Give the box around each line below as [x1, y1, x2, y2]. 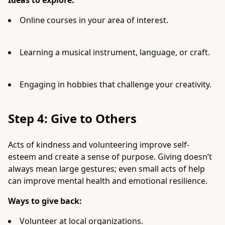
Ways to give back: [8, 195, 82, 206]
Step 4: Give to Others [8, 110, 137, 127]
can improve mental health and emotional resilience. [8, 175, 207, 186]
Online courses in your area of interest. [20, 15, 168, 26]
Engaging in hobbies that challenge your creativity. [20, 79, 211, 90]
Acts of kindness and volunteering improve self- [8, 139, 189, 150]
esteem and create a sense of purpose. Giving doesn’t [8, 151, 212, 162]
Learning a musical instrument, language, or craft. [20, 47, 210, 58]
